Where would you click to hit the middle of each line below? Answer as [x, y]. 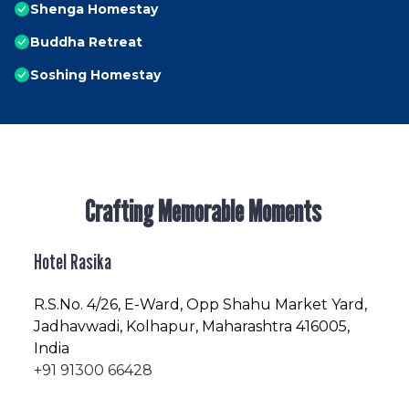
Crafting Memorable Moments [204, 211]
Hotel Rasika [73, 262]
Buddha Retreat [86, 42]
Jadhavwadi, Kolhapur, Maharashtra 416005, [192, 327]
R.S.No [57, 305]
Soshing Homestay [95, 75]
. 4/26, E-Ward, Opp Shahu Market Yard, [224, 305]
